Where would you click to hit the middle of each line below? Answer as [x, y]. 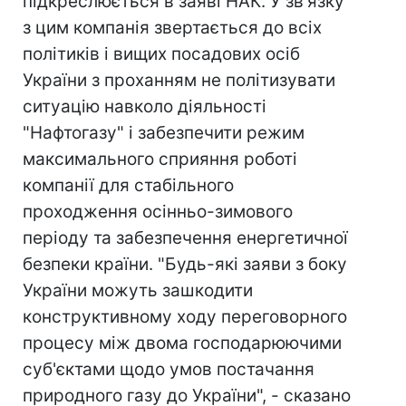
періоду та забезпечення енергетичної [185, 238]
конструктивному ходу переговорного [185, 317]
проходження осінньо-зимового [158, 212]
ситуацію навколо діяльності [145, 106]
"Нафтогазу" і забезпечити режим [164, 133]
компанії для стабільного [128, 185]
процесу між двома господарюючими [182, 343]
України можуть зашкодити [138, 290]
